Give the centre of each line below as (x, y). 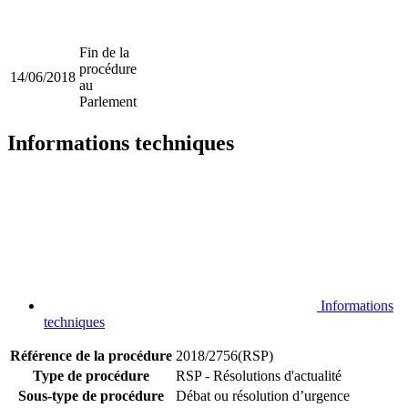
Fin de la (104, 53)
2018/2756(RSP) (224, 356)
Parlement (108, 102)
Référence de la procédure (91, 356)
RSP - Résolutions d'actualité (259, 376)
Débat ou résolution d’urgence (263, 396)
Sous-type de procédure (91, 396)
